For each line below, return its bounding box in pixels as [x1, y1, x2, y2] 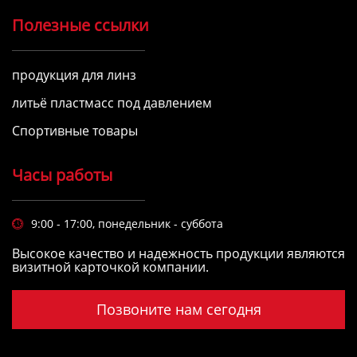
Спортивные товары [12, 122, 138, 140]
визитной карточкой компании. [12, 258, 209, 277]
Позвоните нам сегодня [96, 300, 261, 320]
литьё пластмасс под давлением [12, 94, 212, 112]
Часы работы [12, 164, 112, 186]
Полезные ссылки [12, 14, 149, 37]
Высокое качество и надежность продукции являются [12, 245, 345, 263]
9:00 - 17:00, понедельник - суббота [31, 216, 223, 232]
